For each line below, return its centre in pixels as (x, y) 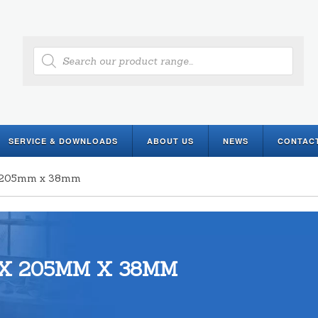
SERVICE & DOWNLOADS (63, 141)
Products (55, 51)
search (49, 61)
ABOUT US (170, 141)
